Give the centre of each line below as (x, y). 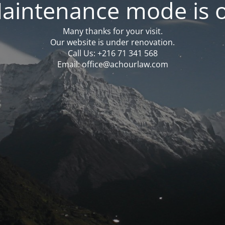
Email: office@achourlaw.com (113, 64)
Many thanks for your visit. (113, 31)
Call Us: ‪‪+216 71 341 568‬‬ (113, 53)
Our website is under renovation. (113, 42)
